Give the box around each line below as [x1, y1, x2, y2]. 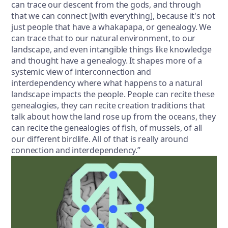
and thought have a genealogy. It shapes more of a [11, 54, 203, 66]
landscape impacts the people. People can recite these [11, 88, 215, 100]
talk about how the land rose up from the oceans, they [11, 110, 216, 122]
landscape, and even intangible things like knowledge [11, 43, 212, 55]
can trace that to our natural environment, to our [11, 32, 196, 44]
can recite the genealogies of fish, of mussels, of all [11, 122, 203, 133]
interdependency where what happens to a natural [11, 77, 203, 89]
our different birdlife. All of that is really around [11, 133, 188, 145]
